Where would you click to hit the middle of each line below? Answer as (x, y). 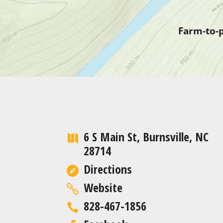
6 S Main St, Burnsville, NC (146, 136)
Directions (108, 169)
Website (103, 187)
